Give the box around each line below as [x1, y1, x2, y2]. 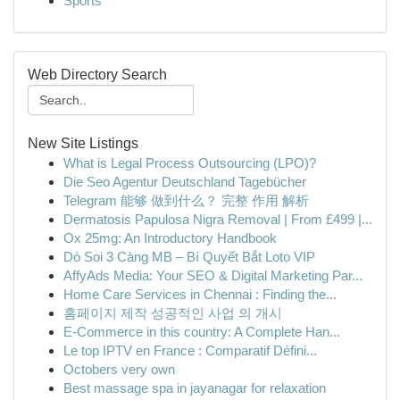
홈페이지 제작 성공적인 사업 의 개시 [63, 305, 282, 321]
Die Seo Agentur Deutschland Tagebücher [63, 174, 306, 189]
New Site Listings [28, 136, 138, 151]
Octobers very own [63, 362, 175, 377]
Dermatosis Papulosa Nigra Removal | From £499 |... [63, 212, 372, 227]
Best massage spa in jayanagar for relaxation [63, 380, 326, 396]
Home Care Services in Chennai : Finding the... [63, 287, 337, 302]
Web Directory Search [28, 67, 167, 82]
